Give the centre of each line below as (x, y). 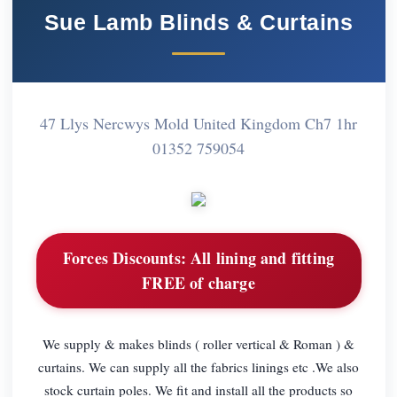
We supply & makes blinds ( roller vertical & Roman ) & (198, 343)
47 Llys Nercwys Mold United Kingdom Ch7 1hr (198, 123)
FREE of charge (198, 283)
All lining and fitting (260, 258)
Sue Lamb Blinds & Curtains (198, 22)
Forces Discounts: (124, 258)
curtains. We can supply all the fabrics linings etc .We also (198, 366)
